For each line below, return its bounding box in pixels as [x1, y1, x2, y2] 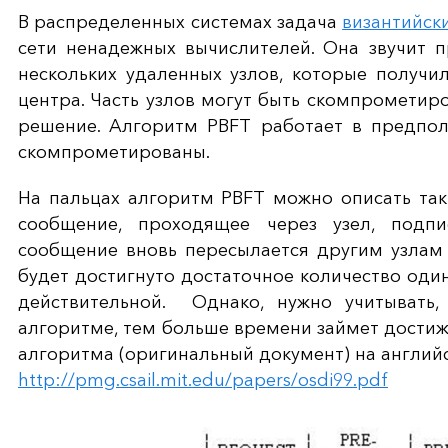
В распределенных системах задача [18, 11, 343, 34]
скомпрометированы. [18, 141, 210, 164]
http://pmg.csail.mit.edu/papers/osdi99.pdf [18, 369, 388, 392]
